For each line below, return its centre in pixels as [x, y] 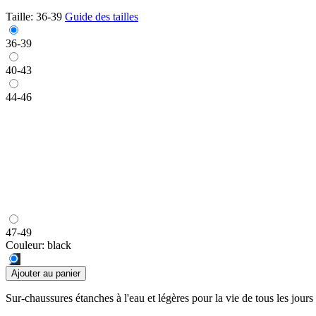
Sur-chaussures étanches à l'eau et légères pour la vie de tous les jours [159, 298]
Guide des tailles [102, 16]
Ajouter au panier [46, 273]
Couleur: [25, 245]
